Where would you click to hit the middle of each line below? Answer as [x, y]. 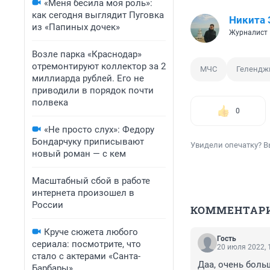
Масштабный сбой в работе [91, 181]
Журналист [248, 33]
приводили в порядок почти [93, 90]
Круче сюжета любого [91, 232]
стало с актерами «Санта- [86, 256]
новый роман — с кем [79, 154]
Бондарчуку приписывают [88, 142]
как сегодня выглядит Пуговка [98, 15]
